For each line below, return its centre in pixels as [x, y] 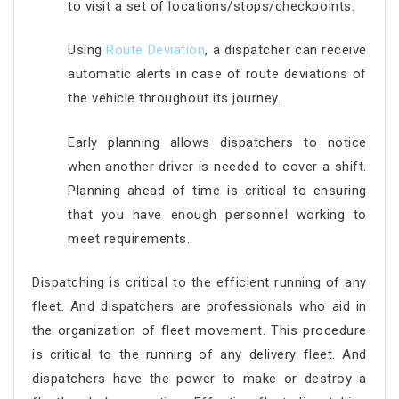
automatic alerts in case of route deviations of [217, 74]
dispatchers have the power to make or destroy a [199, 379]
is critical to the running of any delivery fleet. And [199, 354]
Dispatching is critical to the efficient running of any [199, 282]
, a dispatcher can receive [286, 50]
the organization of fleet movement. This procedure [199, 330]
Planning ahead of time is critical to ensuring [217, 190]
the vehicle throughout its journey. [175, 98]
